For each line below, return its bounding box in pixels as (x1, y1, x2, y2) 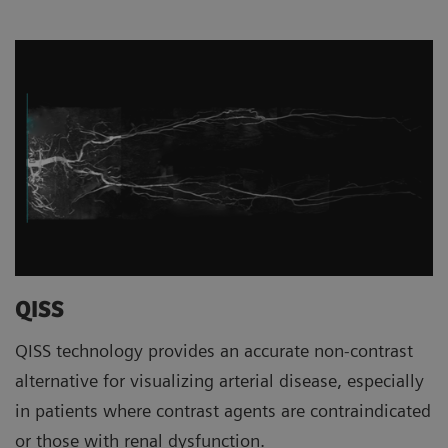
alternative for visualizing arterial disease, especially (15, 369, 424, 391)
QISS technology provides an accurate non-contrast (15, 339, 413, 361)
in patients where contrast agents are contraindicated (15, 399, 431, 421)
